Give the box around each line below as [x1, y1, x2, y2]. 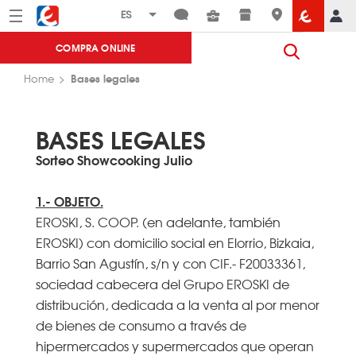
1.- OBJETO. [35, 190, 103, 211]
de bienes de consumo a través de [35, 315, 246, 335]
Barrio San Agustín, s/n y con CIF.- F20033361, [35, 253, 305, 273]
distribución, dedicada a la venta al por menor [35, 294, 319, 314]
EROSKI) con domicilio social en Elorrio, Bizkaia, [35, 232, 314, 252]
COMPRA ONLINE [56, 40, 136, 55]
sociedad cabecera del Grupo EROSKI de [35, 273, 289, 293]
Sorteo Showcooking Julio [35, 149, 192, 169]
